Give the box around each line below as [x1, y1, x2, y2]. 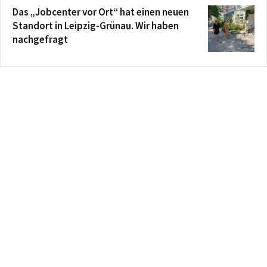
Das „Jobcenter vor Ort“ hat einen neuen [13, 5, 189, 18]
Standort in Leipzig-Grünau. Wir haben [13, 18, 179, 32]
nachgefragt [13, 32, 68, 46]
